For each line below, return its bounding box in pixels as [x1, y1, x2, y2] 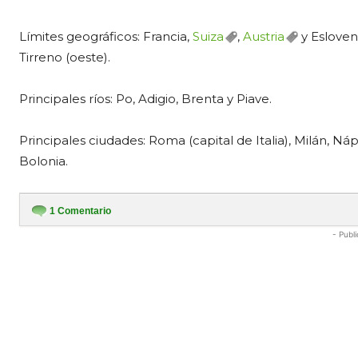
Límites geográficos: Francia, [19, 29, 193, 44]
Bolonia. [19, 153, 68, 169]
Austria [243, 29, 284, 44]
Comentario [55, 205, 111, 217]
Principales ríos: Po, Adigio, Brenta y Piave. [19, 91, 272, 106]
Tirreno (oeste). [19, 50, 110, 65]
